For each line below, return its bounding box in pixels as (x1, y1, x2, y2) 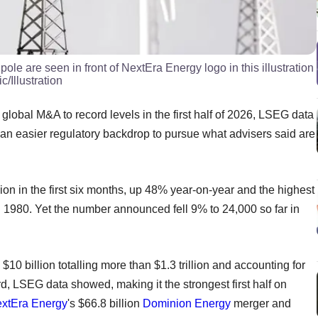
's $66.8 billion (67, 297, 143, 309)
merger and (231, 297, 291, 309)
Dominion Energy (143, 297, 231, 309)
